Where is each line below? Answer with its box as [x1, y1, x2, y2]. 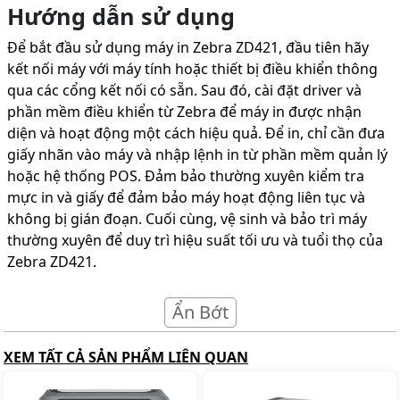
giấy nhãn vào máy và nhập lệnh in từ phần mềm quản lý [7, 144, 387, 164]
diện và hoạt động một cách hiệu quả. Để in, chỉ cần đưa [7, 122, 385, 143]
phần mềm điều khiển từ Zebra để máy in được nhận [7, 101, 362, 121]
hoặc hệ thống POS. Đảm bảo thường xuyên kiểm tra [7, 165, 364, 186]
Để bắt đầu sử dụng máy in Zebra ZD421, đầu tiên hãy [7, 37, 369, 57]
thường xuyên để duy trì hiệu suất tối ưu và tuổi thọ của [7, 229, 383, 250]
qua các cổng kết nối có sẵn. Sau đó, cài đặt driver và [7, 79, 362, 100]
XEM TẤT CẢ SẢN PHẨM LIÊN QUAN [4, 346, 248, 367]
